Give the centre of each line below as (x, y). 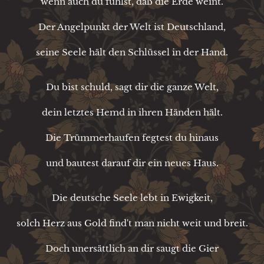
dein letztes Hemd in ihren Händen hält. (132, 112)
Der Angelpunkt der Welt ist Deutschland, (132, 27)
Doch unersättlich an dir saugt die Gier (132, 248)
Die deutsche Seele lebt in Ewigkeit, (132, 197)
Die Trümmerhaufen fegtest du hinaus (132, 137)
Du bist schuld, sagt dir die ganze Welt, (132, 87)
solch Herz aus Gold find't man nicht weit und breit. (132, 223)
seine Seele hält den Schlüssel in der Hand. (132, 52)
